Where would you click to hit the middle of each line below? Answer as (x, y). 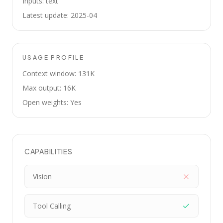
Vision (42, 176)
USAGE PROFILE (54, 57)
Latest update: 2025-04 (60, 15)
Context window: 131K (58, 73)
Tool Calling (52, 206)
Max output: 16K (49, 88)
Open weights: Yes (52, 102)
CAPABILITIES (49, 151)
